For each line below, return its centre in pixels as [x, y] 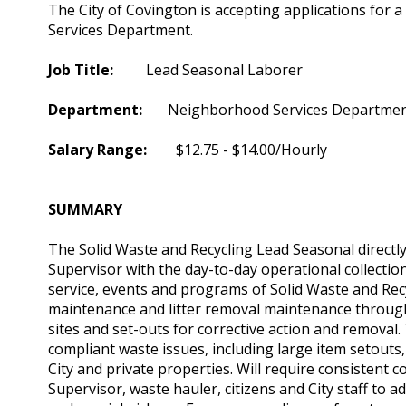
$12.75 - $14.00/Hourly [252, 150]
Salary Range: [112, 150]
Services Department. [121, 30]
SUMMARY [86, 210]
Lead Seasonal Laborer [208, 70]
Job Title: [81, 70]
